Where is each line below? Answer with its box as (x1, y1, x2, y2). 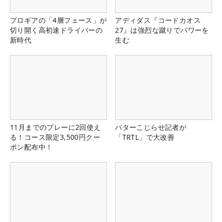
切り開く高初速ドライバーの (10, 25, 103, 35)
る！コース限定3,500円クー (10, 132, 100, 142)
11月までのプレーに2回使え (10, 122, 101, 132)
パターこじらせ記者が (115, 122, 187, 132)
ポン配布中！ (10, 142, 53, 152)
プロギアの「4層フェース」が (10, 15, 107, 25)
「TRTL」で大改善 (115, 132, 175, 142)
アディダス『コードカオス (115, 15, 201, 25)
